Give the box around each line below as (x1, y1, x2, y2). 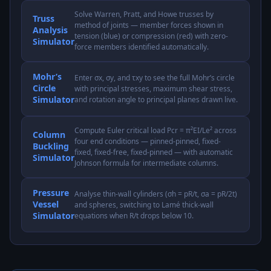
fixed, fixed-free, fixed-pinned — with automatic (74, 146, 233, 157)
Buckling (33, 140, 69, 152)
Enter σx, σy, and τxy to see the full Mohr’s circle (74, 72, 235, 83)
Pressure (33, 186, 69, 198)
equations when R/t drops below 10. (74, 210, 194, 221)
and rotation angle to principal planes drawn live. (74, 94, 238, 105)
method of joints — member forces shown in (74, 19, 223, 30)
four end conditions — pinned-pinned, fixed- (74, 135, 221, 146)
